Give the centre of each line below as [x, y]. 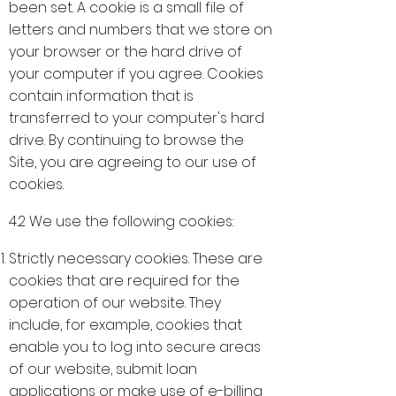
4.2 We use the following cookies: [123, 221]
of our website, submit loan [103, 369]
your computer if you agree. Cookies [136, 74]
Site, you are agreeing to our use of [133, 162]
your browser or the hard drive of [126, 52]
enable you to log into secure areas [135, 347]
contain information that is [101, 96]
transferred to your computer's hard [137, 118]
